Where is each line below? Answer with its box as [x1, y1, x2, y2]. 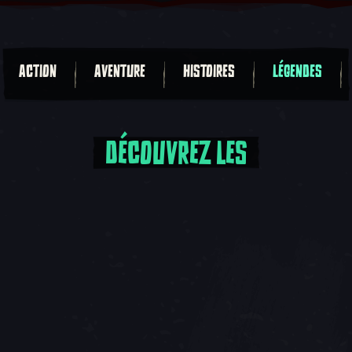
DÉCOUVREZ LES [105, 130, 247, 174]
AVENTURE [94, 60, 145, 83]
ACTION [19, 60, 57, 83]
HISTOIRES [183, 60, 235, 83]
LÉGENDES [273, 60, 322, 83]
